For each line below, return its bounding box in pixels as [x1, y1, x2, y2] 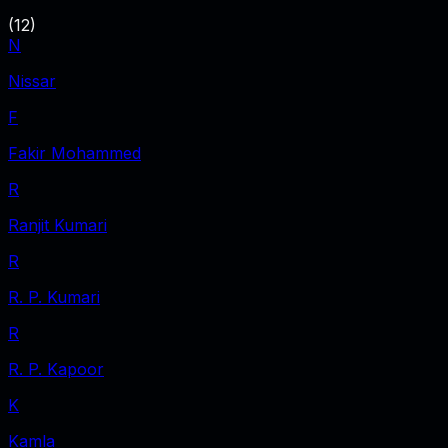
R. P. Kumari [8, 286, 100, 307]
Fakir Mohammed [8, 142, 141, 163]
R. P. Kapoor [8, 358, 104, 379]
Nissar [8, 70, 56, 91]
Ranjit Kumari [8, 214, 107, 235]
